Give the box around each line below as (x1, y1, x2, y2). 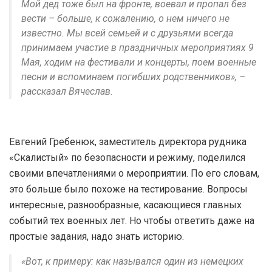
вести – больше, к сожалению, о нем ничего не (21, 13, 229, 25)
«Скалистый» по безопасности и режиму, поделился (9, 152, 245, 164)
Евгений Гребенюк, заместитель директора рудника (9, 136, 246, 148)
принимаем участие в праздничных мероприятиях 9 (21, 42, 254, 54)
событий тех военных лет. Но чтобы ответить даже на (9, 215, 254, 227)
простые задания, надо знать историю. (9, 231, 184, 243)
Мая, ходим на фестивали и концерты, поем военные (21, 56, 256, 69)
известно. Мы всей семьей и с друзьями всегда (21, 27, 233, 39)
